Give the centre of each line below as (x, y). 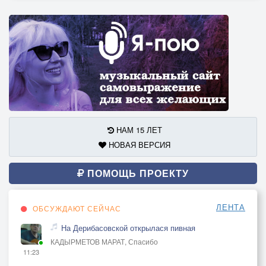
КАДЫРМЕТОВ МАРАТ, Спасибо (104, 241)
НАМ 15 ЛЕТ (138, 129)
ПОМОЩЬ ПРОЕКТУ (137, 173)
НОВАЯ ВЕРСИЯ (138, 144)
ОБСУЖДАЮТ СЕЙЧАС (76, 208)
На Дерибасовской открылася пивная (128, 227)
